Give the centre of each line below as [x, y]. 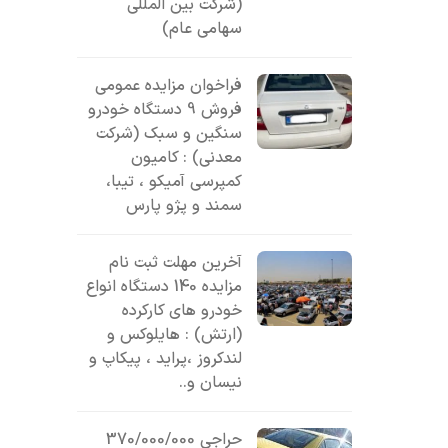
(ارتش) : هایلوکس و [175, 335]
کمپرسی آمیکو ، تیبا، [174, 182]
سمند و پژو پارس [184, 206]
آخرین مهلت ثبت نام [176, 263]
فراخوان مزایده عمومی [169, 86]
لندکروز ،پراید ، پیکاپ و [166, 359]
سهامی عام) [202, 29]
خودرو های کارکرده [182, 311]
